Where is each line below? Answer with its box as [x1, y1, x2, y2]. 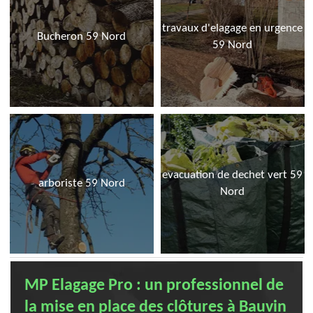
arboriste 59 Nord [38, 177, 125, 189]
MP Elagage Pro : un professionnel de [24, 277, 284, 294]
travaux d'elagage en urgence [162, 22, 303, 34]
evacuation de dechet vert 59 [162, 169, 303, 181]
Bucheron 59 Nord [37, 31, 126, 43]
